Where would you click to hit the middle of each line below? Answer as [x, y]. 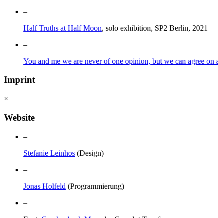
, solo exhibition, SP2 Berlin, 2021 [155, 28]
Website [19, 117]
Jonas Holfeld [45, 186]
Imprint [19, 80]
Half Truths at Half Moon [63, 28]
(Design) [89, 153]
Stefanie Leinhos [49, 153]
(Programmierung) [95, 186]
